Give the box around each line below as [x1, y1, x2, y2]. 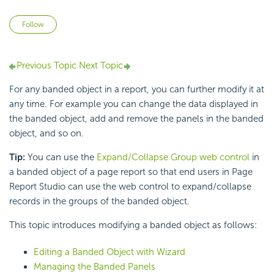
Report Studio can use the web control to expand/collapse [9, 181, 251, 193]
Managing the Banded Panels [34, 261, 155, 273]
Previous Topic [17, 60, 76, 72]
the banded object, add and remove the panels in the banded [9, 113, 264, 125]
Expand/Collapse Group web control [97, 152, 250, 163]
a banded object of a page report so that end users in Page [9, 166, 253, 178]
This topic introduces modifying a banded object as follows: [9, 220, 257, 231]
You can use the [25, 152, 97, 163]
